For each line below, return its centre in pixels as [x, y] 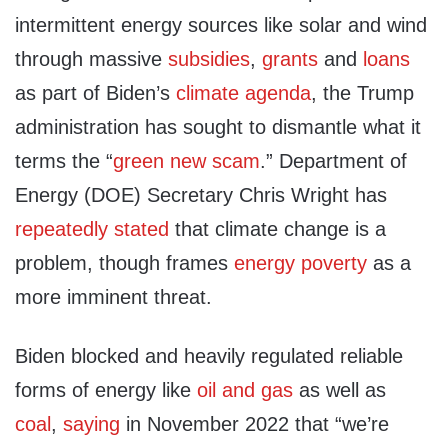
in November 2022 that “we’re [254, 424]
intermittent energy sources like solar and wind [221, 25]
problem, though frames [124, 263]
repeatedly [61, 229]
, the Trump [362, 93]
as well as [339, 390]
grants [290, 59]
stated [141, 229]
